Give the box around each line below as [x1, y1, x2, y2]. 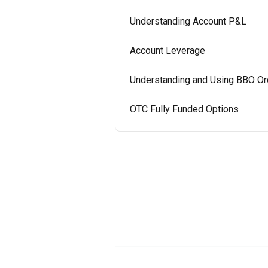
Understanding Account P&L [130, 16, 246, 27]
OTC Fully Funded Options [130, 103, 239, 115]
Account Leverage [130, 45, 205, 56]
